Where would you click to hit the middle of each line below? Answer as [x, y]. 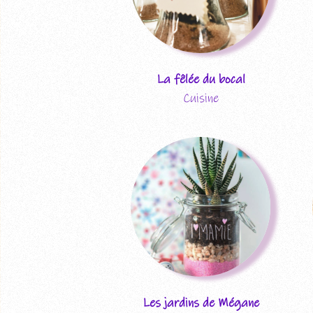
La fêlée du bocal [201, 79]
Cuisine [201, 98]
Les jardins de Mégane [201, 303]
